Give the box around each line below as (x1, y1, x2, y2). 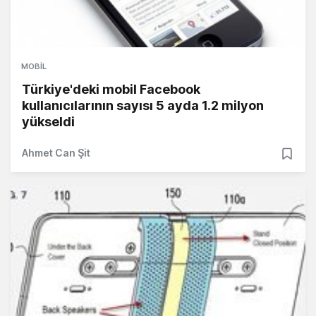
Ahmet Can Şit (22, 146, 90, 159)
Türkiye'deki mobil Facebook (22, 81, 200, 97)
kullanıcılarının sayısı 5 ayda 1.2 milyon (22, 97, 264, 113)
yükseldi (22, 114, 75, 129)
